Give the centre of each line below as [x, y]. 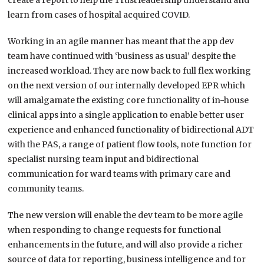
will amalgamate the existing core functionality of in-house [128, 100]
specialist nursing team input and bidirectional [103, 159]
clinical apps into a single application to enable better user [126, 115]
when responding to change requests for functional [115, 230]
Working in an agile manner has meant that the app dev [121, 42]
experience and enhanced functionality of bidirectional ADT [131, 130]
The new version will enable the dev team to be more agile [126, 215]
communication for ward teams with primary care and [119, 174]
